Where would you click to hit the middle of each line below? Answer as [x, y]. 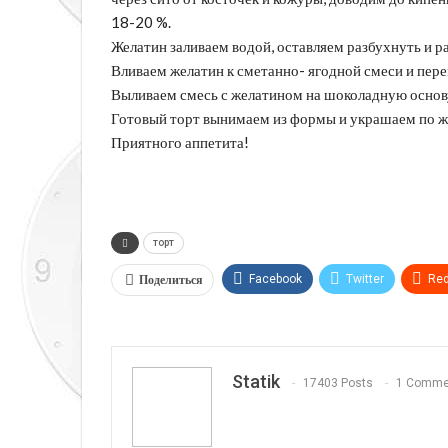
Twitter [365, 278]
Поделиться [171, 279]
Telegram [274, 316]
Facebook [275, 278]
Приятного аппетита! [180, 141]
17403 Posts [338, 382]
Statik [256, 381]
